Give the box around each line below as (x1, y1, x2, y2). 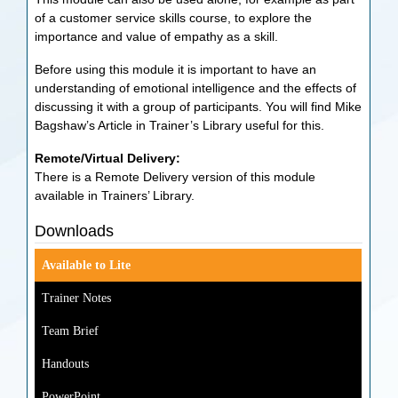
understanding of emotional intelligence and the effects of (35, 81, 357, 95)
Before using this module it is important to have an (35, 62, 317, 76)
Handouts (42, 357, 90, 370)
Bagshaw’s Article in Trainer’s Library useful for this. (35, 118, 325, 132)
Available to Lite (42, 259, 131, 272)
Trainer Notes (42, 291, 112, 305)
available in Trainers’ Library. (35, 188, 195, 203)
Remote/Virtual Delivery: (35, 151, 181, 165)
